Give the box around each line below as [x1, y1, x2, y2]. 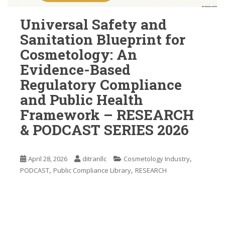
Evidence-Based [20, 60, 131, 79]
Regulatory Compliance [20, 75, 182, 94]
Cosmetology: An [20, 45, 137, 64]
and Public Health [20, 90, 143, 109]
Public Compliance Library [53, 166, 131, 175]
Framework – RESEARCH [20, 105, 194, 125]
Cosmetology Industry [124, 154, 190, 164]
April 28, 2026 [28, 154, 67, 164]
